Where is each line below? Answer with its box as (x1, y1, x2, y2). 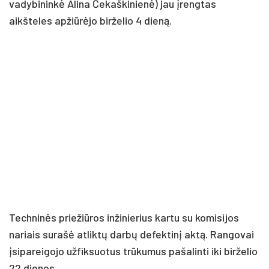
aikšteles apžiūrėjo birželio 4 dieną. (9, 13, 172, 27)
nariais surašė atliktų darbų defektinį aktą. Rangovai (9, 227, 254, 241)
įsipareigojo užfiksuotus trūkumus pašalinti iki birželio (9, 244, 258, 258)
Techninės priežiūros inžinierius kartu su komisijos (9, 210, 239, 224)
